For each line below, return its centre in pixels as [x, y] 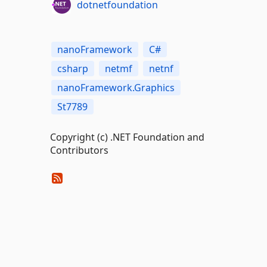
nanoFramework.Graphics [116, 88]
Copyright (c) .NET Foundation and [127, 137]
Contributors [79, 150]
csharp [72, 69]
